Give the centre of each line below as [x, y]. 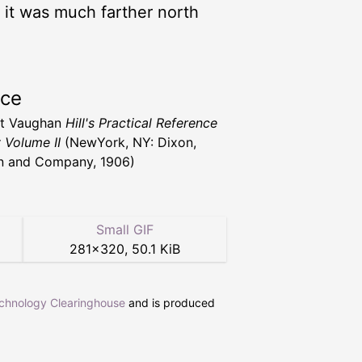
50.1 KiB [156, 248]
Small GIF [124, 229]
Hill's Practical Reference [141, 122]
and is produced [170, 302]
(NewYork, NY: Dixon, [128, 142]
